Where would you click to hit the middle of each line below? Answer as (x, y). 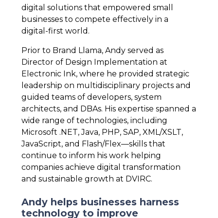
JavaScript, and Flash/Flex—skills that (93, 144)
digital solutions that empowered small (97, 8)
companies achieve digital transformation (101, 167)
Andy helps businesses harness (100, 202)
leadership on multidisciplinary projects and (106, 86)
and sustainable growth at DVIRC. (87, 179)
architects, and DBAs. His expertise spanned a (109, 109)
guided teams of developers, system (91, 97)
